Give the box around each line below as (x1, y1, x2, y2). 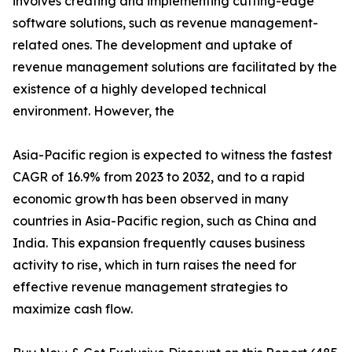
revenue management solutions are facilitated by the (13, 59, 337, 75)
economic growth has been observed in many (13, 191, 288, 207)
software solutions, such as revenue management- (13, 15, 318, 31)
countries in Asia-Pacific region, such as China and (13, 213, 317, 229)
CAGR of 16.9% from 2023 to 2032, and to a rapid (13, 169, 305, 185)
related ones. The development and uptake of (13, 37, 292, 53)
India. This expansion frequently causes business (13, 235, 305, 251)
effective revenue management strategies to (13, 279, 288, 295)
